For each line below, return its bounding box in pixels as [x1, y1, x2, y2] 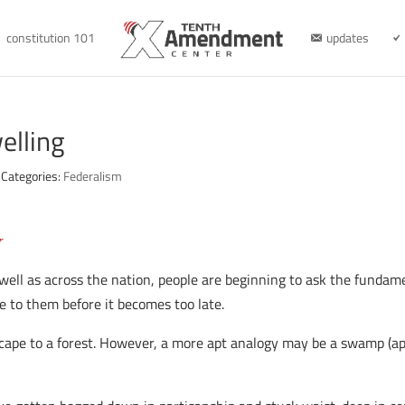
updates [325, 28, 369, 47]
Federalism [63, 166, 123, 185]
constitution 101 [5, 28, 95, 47]
